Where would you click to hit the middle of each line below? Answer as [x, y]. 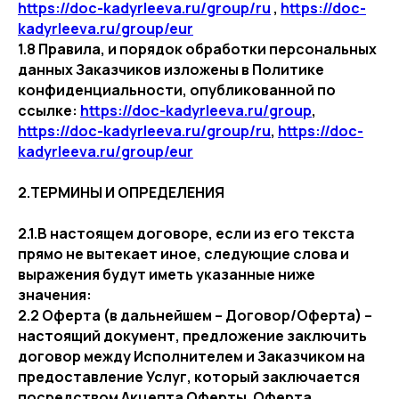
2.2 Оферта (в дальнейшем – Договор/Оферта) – [195, 315]
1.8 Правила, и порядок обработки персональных [197, 49]
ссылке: [49, 110]
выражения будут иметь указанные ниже [167, 274]
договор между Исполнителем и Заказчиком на [191, 356]
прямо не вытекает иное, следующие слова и [183, 254]
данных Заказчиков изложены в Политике [171, 69]
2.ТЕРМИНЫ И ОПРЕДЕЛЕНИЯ [121, 192]
